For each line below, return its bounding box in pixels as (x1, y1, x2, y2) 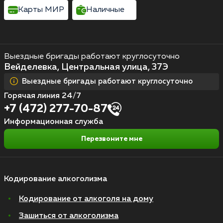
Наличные (86, 5, 124, 14)
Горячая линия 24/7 (4, 92, 81, 100)
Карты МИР (18, 5, 64, 14)
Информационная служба (4, 117, 103, 126)
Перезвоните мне (81, 135, 142, 142)
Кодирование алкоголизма (4, 175, 107, 183)
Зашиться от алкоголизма (19, 212, 118, 220)
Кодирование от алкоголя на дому (19, 195, 153, 203)
